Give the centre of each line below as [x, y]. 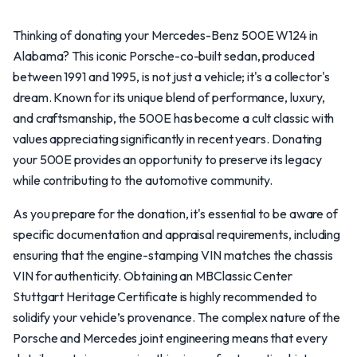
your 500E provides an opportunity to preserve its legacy [167, 159]
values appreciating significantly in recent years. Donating [168, 139]
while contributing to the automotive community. [143, 180]
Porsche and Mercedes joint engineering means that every [170, 338]
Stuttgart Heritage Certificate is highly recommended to [165, 296]
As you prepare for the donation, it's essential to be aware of [176, 214]
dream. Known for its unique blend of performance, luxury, [169, 97]
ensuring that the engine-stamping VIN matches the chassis [173, 255]
